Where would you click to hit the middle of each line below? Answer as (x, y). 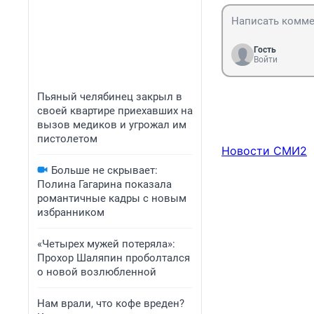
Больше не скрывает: (104, 170)
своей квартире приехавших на (115, 111)
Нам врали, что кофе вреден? (111, 303)
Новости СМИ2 (264, 151)
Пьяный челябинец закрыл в (110, 97)
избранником (71, 212)
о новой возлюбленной (97, 272)
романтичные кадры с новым (112, 198)
